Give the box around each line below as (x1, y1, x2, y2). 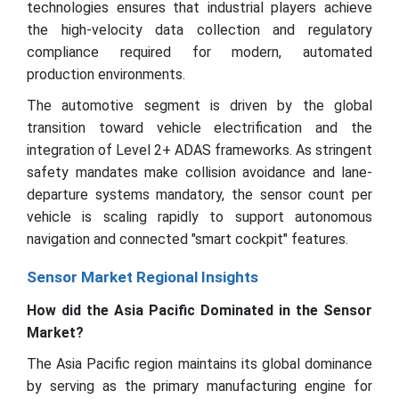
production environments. (27, 66, 185, 83)
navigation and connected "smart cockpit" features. (27, 231, 352, 248)
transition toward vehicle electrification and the (27, 119, 372, 136)
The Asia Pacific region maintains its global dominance (27, 355, 372, 372)
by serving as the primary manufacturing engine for (27, 378, 372, 395)
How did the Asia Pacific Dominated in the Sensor (27, 302, 372, 319)
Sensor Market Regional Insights (27, 268, 258, 286)
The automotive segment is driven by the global (27, 97, 372, 114)
